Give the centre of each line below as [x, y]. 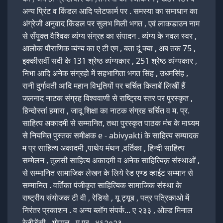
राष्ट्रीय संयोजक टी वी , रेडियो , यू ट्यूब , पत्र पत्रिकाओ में [106, 197]
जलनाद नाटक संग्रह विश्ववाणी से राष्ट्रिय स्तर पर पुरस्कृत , [108, 98]
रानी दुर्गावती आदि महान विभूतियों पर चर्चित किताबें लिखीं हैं [104, 85]
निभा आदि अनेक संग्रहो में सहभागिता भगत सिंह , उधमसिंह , [105, 73]
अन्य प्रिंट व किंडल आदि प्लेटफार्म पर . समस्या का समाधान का [110, 11]
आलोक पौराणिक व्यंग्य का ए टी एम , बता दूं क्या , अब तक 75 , [109, 48]
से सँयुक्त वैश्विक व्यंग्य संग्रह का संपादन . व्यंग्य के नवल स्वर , [110, 36]
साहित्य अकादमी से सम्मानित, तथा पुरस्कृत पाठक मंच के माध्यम [111, 123]
